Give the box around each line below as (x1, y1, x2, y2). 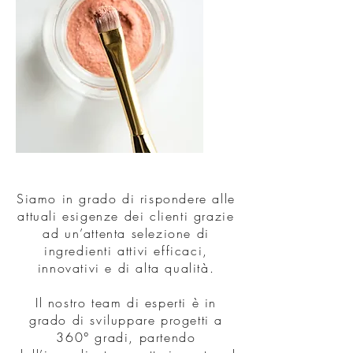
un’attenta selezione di (65, 225, 210, 242)
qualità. (165, 259, 215, 277)
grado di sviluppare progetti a (28, 311, 223, 329)
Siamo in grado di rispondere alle (17, 190, 236, 207)
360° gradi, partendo (56, 329, 196, 346)
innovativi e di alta (37, 259, 165, 277)
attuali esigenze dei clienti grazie (17, 207, 235, 225)
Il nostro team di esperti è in (35, 294, 217, 311)
